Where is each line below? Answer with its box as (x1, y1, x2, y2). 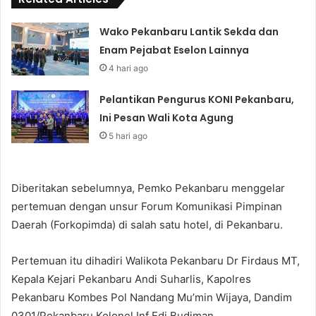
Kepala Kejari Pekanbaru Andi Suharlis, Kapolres (11, 272, 251, 286)
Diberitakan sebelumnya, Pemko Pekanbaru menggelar (11, 181, 285, 195)
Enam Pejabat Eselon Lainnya (99, 42, 250, 57)
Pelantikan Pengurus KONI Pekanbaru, (99, 92, 295, 107)
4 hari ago (109, 62, 149, 73)
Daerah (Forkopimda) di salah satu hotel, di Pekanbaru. (11, 217, 283, 231)
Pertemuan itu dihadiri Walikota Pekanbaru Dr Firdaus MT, (11, 253, 300, 267)
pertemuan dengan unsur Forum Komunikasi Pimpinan (11, 199, 282, 213)
